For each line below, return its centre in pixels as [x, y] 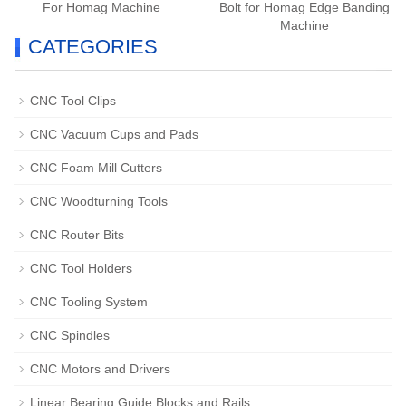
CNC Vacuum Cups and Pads [114, 134]
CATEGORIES [93, 47]
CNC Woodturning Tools [99, 201]
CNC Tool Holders [81, 268]
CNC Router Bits [77, 235]
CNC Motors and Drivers [100, 369]
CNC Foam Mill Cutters [96, 168]
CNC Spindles [70, 335]
